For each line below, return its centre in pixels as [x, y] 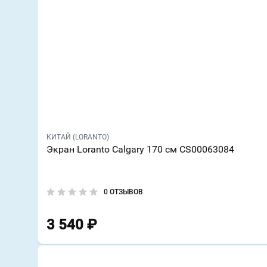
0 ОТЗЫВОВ [123, 192]
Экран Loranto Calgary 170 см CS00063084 [140, 150]
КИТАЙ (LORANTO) [78, 137]
